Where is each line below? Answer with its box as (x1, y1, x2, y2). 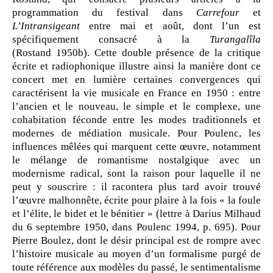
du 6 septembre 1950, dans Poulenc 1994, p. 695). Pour (12, 221, 261, 233)
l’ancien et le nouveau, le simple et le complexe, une (12, 101, 261, 113)
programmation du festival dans (12, 7, 196, 19)
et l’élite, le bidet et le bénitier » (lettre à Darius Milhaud (12, 208, 261, 220)
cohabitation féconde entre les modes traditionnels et (12, 114, 261, 126)
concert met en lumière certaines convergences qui (12, 74, 261, 86)
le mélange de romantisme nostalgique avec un (12, 154, 261, 166)
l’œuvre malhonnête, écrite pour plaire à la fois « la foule (12, 194, 261, 207)
